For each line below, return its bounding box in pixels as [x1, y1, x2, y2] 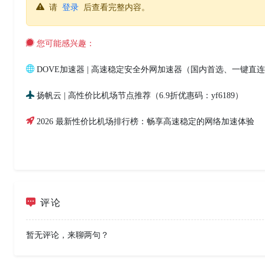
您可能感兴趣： [34, 38, 95, 48]
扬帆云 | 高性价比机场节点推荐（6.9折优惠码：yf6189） [37, 91, 243, 100]
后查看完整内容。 [83, 2, 150, 12]
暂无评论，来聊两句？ [26, 230, 109, 240]
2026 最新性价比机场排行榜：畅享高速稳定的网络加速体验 [37, 117, 254, 126]
